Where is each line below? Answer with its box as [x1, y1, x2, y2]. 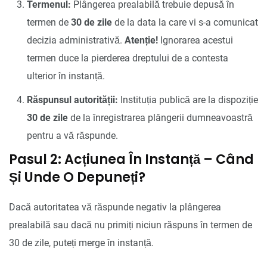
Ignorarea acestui [158, 34, 233, 46]
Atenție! [125, 34, 158, 46]
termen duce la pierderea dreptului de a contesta [27, 52, 228, 64]
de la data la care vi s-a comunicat [112, 16, 258, 28]
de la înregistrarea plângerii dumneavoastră [68, 111, 253, 123]
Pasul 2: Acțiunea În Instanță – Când [9, 150, 254, 169]
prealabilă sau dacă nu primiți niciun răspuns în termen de [9, 219, 252, 231]
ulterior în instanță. [27, 70, 105, 82]
